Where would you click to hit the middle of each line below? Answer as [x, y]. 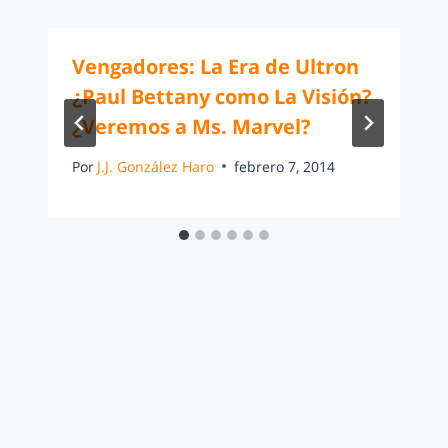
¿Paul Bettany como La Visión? [222, 96]
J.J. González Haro [156, 166]
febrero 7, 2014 [285, 166]
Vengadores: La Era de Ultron [215, 66]
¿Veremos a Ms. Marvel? [191, 126]
